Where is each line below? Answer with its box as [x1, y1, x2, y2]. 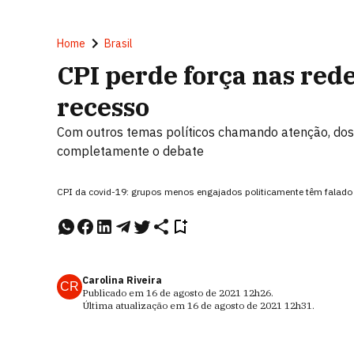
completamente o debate [57, 143, 204, 159]
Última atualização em [82, 299, 187, 311]
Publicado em [82, 287, 146, 299]
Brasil [104, 36, 133, 51]
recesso [57, 90, 149, 123]
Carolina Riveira [82, 274, 162, 286]
